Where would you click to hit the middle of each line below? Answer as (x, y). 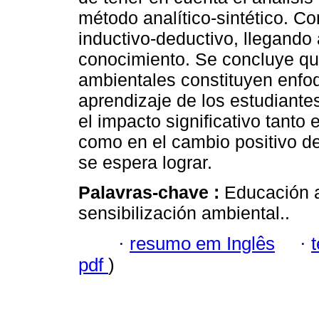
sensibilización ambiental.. (184, 213)
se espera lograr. (145, 163)
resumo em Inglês (202, 243)
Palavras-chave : (151, 193)
